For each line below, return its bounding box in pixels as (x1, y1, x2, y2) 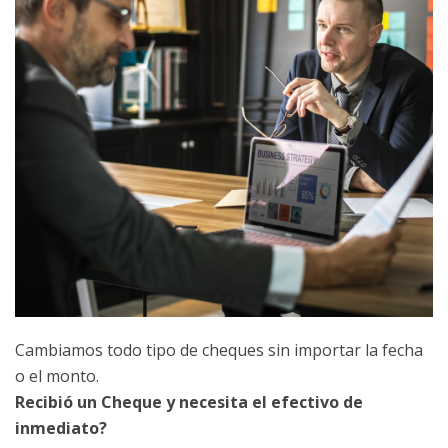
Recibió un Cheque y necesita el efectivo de (15, 391, 363, 414)
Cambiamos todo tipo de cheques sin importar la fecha (15, 339, 423, 362)
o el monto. (15, 365, 99, 388)
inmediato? (15, 417, 107, 440)
